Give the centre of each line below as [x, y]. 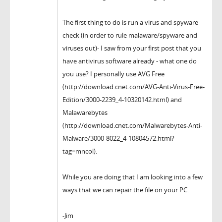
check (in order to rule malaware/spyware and [130, 35]
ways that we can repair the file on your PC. [126, 190]
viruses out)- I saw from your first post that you [132, 48]
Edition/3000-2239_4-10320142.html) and [122, 100]
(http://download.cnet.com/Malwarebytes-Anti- [132, 126]
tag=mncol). [80, 151]
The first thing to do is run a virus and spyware [130, 23]
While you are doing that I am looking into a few [133, 177]
